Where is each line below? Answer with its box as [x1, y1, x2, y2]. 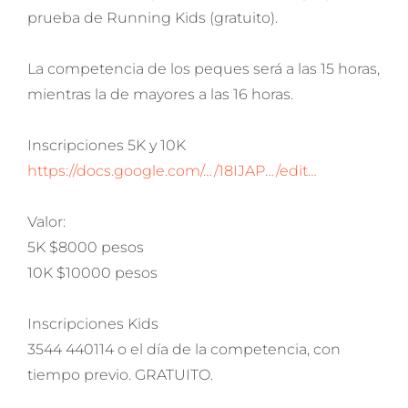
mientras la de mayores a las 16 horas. [27, 86, 297, 103]
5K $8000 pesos [27, 239, 144, 256]
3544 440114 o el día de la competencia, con [27, 341, 341, 358]
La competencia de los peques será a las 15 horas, [27, 60, 380, 77]
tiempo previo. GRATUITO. [27, 366, 213, 383]
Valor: [27, 213, 66, 230]
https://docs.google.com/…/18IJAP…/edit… [27, 162, 317, 179]
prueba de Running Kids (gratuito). [27, 9, 278, 26]
